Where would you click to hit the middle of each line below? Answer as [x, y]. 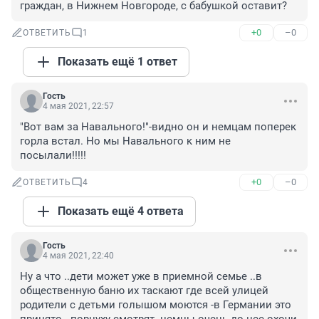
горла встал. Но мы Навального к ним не [125, 141]
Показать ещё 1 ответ [117, 62]
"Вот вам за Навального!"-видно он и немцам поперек [158, 127]
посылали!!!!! [53, 156]
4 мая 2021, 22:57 [78, 106]
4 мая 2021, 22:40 [78, 256]
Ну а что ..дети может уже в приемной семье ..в [141, 277]
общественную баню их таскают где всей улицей [144, 291]
